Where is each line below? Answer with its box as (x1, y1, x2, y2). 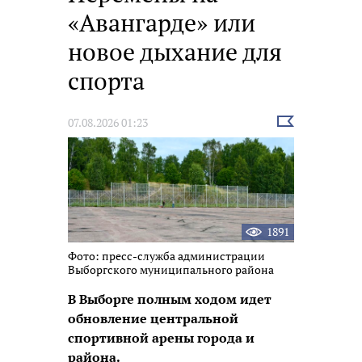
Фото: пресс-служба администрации (68, 248, 265, 264)
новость (276, 128, 319, 144)
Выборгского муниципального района (68, 262, 274, 278)
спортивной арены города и (68, 329, 255, 347)
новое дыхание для (68, 36, 282, 69)
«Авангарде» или (68, 6, 255, 40)
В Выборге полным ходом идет (68, 290, 271, 309)
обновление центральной (68, 309, 238, 328)
